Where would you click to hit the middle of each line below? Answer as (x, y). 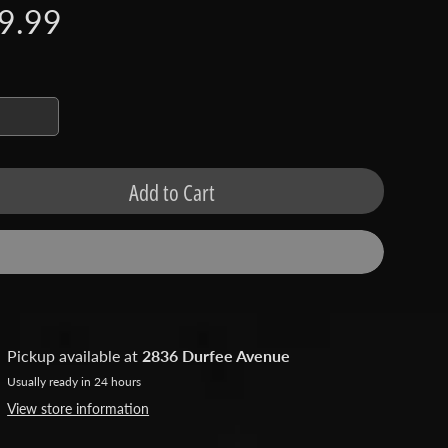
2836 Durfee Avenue (216, 355)
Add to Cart (171, 191)
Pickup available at (75, 355)
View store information (78, 408)
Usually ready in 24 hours (74, 381)
